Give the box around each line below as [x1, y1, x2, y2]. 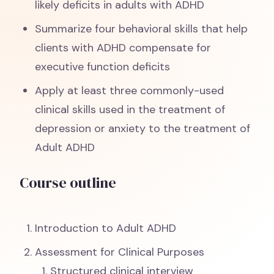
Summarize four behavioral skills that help [35, 21, 248, 36]
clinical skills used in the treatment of [35, 102, 226, 117]
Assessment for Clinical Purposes [35, 245, 205, 259]
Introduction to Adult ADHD [35, 221, 177, 235]
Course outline [20, 172, 116, 193]
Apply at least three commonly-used [35, 83, 224, 98]
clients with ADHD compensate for [35, 40, 212, 55]
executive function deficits [35, 59, 171, 74]
